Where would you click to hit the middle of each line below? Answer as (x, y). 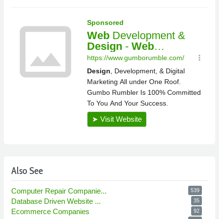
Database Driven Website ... (57, 201)
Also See (27, 171)
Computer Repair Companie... (60, 191)
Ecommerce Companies (51, 212)
